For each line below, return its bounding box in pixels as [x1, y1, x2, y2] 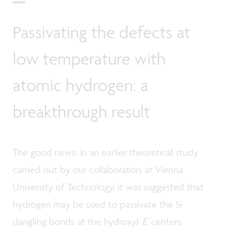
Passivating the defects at [13, 21, 190, 42]
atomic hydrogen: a [13, 74, 148, 95]
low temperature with [13, 48, 166, 69]
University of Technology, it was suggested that [13, 181, 204, 193]
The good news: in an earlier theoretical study [13, 146, 198, 159]
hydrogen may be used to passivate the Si [13, 198, 182, 211]
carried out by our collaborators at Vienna [13, 163, 183, 176]
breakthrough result [13, 101, 150, 122]
